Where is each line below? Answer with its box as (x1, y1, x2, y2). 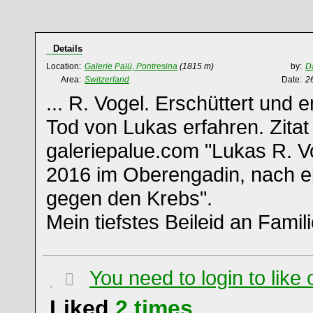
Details (53, 43, 82, 54)
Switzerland (85, 75, 129, 85)
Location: (46, 61, 81, 71)
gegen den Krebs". (46, 187, 212, 210)
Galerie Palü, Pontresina (85, 61, 177, 71)
